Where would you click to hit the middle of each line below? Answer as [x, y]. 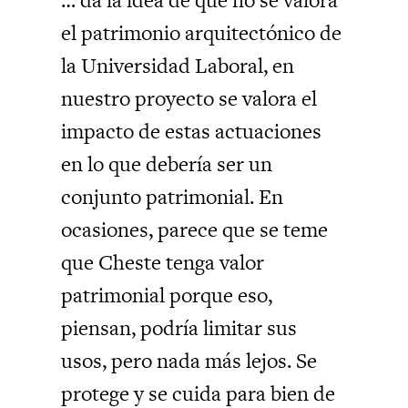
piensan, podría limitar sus [179, 327]
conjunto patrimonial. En [173, 196]
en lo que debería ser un [167, 163]
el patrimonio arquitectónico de [202, 32]
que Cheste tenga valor [163, 262]
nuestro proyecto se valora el [189, 98]
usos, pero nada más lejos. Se [189, 360]
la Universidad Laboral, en [178, 65]
